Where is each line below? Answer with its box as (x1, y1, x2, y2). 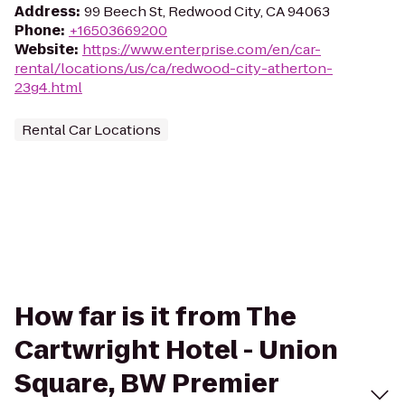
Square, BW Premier (14, 366, 278, 401)
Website (14, 40, 74, 59)
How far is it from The (14, 299, 297, 334)
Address (14, 2, 76, 21)
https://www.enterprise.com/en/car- (82, 40, 321, 59)
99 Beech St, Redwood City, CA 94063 (84, 2, 330, 21)
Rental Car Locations (22, 120, 161, 139)
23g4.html (14, 78, 82, 97)
